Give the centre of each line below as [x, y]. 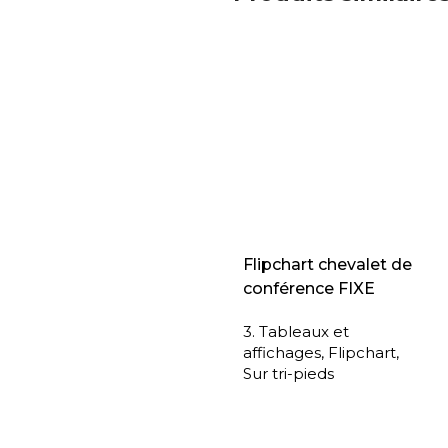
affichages [281, 353]
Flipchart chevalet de [327, 265]
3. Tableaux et [295, 332]
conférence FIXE [308, 289]
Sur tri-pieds [288, 374]
